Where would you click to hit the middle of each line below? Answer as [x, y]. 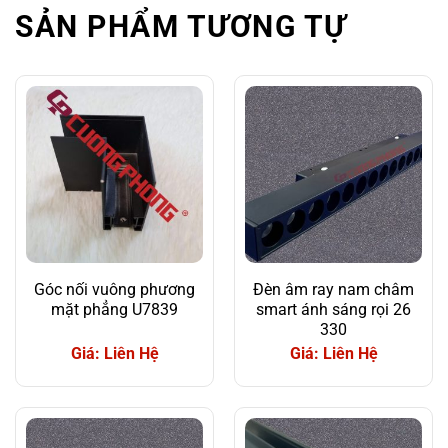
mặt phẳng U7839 [114, 309]
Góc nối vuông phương [114, 289]
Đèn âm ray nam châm [333, 289]
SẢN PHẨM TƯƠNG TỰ [181, 26]
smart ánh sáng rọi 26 [333, 309]
